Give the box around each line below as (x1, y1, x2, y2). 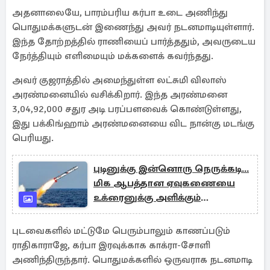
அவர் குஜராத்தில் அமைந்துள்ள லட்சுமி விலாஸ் (12, 74, 227, 86)
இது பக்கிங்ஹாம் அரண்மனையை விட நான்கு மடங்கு (12, 118, 254, 130)
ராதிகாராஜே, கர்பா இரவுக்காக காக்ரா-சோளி (12, 239, 210, 251)
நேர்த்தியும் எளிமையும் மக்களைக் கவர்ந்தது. (12, 50, 213, 62)
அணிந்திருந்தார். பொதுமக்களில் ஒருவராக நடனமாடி (12, 254, 253, 266)
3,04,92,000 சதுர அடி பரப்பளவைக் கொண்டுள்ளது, (12, 103, 242, 115)
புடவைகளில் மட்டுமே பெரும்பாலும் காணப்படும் (12, 225, 230, 237)
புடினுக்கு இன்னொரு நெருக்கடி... (93, 163, 249, 175)
